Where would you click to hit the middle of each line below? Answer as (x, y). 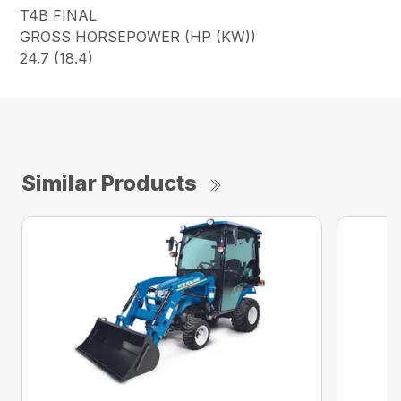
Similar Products (109, 183)
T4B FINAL (59, 16)
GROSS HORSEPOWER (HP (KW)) (138, 37)
